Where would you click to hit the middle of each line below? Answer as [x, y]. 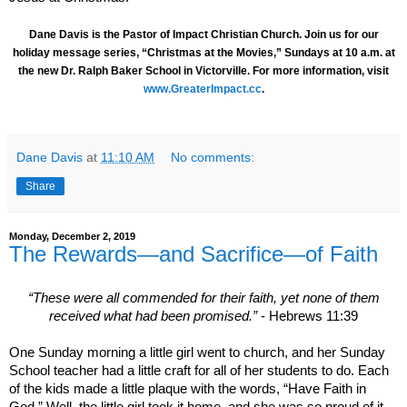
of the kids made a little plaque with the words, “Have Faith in [188, 388]
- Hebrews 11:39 [308, 316]
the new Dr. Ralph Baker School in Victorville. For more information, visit [203, 71]
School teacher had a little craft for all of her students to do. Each [199, 370]
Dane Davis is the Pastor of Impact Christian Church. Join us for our [203, 35]
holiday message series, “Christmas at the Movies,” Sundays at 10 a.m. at [203, 53]
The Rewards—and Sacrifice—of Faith [194, 254]
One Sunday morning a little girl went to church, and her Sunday [197, 352]
